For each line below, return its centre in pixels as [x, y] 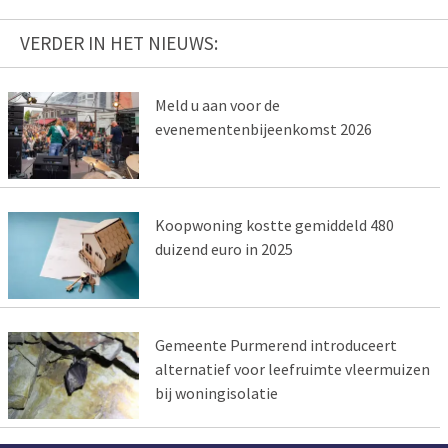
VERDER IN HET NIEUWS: [119, 43]
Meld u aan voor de [217, 105]
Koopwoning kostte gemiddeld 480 [274, 225]
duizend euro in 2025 [223, 249]
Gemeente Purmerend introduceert [275, 345]
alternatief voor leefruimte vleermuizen [292, 369]
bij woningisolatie [216, 393]
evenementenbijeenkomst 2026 [263, 129]
